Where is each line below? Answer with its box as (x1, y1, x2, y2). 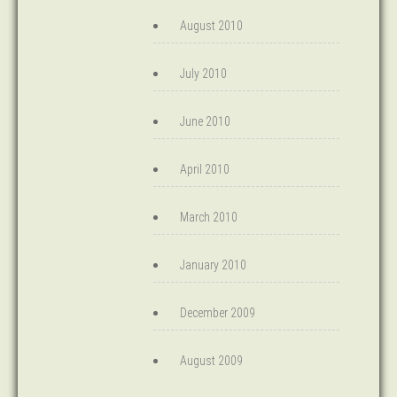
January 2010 (180, 258, 246, 272)
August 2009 (180, 354, 243, 368)
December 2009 (180, 306, 255, 320)
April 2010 (180, 162, 230, 176)
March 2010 (180, 210, 237, 224)
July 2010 (180, 66, 227, 81)
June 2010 (180, 114, 230, 128)
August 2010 (180, 19, 243, 33)
